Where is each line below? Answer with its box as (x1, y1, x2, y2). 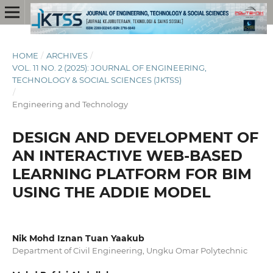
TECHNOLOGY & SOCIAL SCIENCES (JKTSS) (12, 74, 182, 85)
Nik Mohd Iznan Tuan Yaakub (12, 232, 144, 244)
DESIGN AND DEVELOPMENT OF (12, 128, 258, 146)
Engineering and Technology (12, 99, 128, 109)
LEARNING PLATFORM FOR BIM (12, 165, 252, 183)
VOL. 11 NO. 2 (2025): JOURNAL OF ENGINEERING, (12, 62, 207, 73)
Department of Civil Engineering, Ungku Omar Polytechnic (12, 245, 247, 255)
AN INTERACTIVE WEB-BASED (12, 146, 243, 165)
